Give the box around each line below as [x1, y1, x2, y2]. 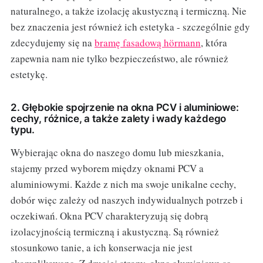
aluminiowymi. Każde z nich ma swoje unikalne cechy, [10, 177, 236, 191]
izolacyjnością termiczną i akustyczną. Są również [10, 225, 219, 239]
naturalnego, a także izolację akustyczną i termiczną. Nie [10, 4, 247, 18]
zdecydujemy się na [10, 36, 95, 50]
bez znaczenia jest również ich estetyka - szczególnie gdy [10, 20, 250, 34]
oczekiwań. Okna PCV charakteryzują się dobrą [10, 209, 208, 223]
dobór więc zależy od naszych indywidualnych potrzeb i [10, 193, 243, 207]
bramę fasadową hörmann [94, 36, 201, 50]
